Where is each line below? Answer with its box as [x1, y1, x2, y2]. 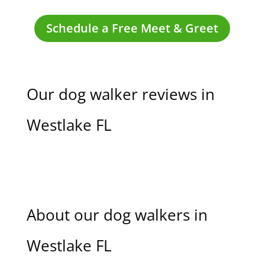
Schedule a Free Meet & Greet [46, 20, 219, 36]
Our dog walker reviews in [26, 83, 215, 105]
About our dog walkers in [26, 204, 208, 225]
